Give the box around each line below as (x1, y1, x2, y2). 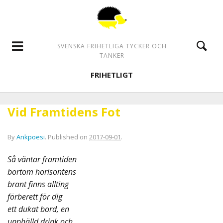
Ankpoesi (16, 132, 45, 141)
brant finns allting (7, 179, 69, 190)
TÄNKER (99, 51, 124, 60)
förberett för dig (7, 191, 62, 202)
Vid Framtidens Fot (7, 104, 120, 120)
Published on (48, 132, 89, 141)
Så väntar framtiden (7, 154, 77, 165)
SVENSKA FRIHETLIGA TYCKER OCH (57, 41, 167, 50)
